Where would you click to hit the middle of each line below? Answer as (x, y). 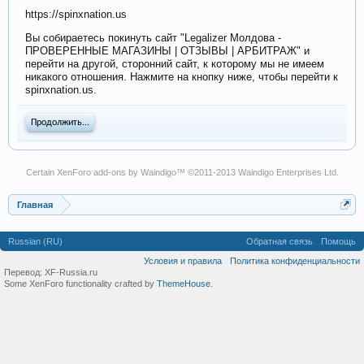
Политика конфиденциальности (295, 261)
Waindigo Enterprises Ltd (287, 172)
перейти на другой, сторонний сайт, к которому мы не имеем (175, 64)
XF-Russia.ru (71, 272)
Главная (35, 205)
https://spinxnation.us (76, 14)
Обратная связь (279, 241)
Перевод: (24, 272)
